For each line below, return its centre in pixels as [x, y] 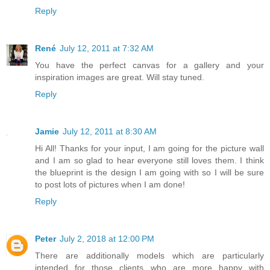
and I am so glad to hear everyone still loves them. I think [149, 161]
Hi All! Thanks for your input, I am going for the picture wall [149, 149]
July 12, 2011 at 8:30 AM [110, 132]
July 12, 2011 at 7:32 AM [107, 49]
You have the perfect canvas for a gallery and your [149, 65]
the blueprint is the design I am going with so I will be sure [149, 173]
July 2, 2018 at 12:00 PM [107, 239]
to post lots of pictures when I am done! [110, 185]
